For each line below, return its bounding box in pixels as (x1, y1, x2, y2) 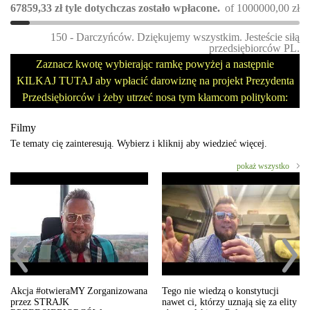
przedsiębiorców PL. (209, 42, 300, 54)
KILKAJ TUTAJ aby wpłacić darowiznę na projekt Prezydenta (16, 75, 294, 86)
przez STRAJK (10, 297, 69, 308)
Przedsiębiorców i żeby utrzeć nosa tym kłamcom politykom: (22, 91, 288, 103)
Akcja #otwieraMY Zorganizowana (10, 286, 147, 297)
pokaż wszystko (237, 161, 289, 171)
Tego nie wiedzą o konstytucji (162, 286, 279, 297)
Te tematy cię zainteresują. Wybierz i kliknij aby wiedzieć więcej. (10, 138, 267, 149)
